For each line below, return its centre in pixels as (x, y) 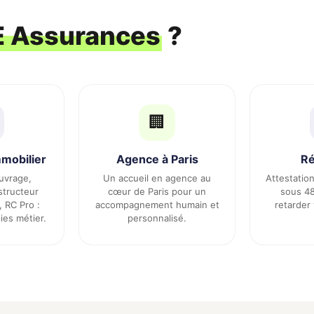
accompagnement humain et (157, 205)
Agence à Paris (157, 159)
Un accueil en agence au (157, 178)
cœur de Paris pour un (157, 191)
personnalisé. (157, 218)
